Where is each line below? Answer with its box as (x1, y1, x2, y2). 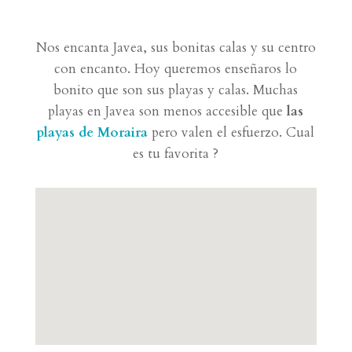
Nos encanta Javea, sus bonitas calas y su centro (35, 38, 316, 57)
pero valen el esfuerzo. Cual (148, 123, 315, 141)
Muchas (253, 81, 299, 99)
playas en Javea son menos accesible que (48, 102, 288, 120)
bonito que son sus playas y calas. (53, 81, 254, 99)
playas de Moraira (37, 123, 148, 141)
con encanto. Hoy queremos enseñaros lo (54, 60, 298, 78)
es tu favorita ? (133, 145, 219, 163)
